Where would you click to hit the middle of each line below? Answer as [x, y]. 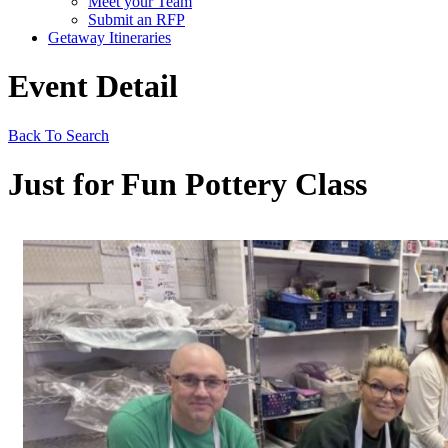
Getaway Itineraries [109, 37]
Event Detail [93, 86]
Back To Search [58, 135]
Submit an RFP [136, 19]
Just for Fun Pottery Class [187, 184]
